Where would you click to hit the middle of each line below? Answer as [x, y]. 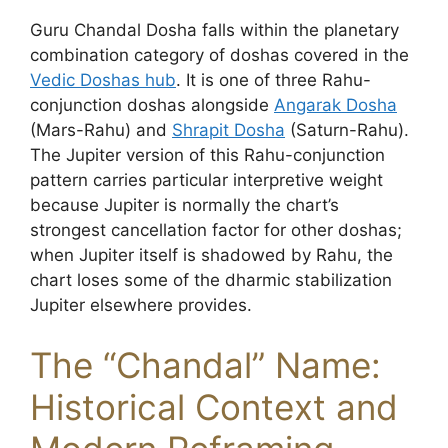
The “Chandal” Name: [205, 364]
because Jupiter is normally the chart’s [184, 205]
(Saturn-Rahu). [347, 130]
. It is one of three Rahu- [273, 80]
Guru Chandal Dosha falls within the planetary [214, 30]
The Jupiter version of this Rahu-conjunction [207, 155]
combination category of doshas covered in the [219, 55]
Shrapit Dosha [228, 130]
